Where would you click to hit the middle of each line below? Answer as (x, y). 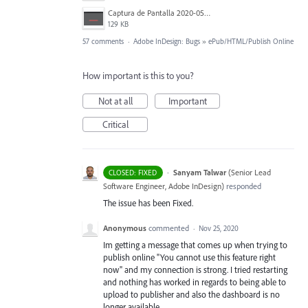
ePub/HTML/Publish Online (251, 41)
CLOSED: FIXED (133, 173)
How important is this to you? (138, 76)
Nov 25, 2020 (219, 229)
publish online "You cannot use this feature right (189, 257)
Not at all (115, 101)
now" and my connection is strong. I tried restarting (195, 270)
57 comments (103, 41)
